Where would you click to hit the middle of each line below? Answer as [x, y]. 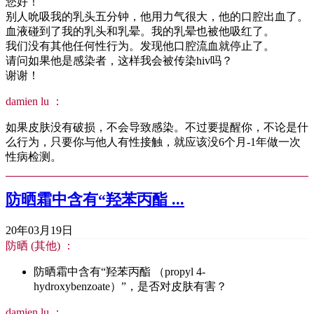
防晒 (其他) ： [40, 245]
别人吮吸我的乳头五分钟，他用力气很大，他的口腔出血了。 [157, 17]
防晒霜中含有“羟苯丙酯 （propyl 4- [120, 271]
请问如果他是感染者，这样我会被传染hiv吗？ [119, 61]
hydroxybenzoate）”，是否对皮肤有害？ [130, 286]
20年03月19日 [39, 230]
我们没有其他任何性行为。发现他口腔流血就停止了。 [140, 46]
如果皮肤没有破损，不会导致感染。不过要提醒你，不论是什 [157, 128]
